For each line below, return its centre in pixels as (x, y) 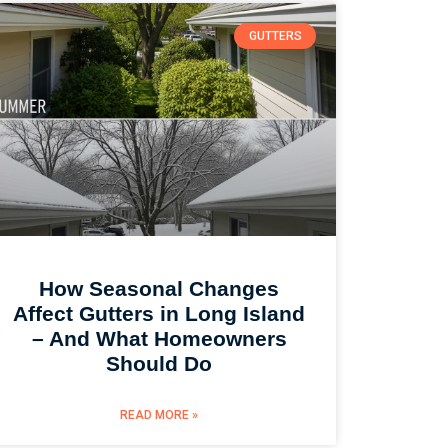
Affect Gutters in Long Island (159, 314)
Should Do (159, 364)
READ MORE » (159, 415)
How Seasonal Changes (159, 289)
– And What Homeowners (159, 339)
